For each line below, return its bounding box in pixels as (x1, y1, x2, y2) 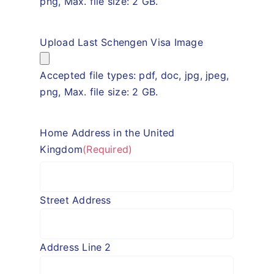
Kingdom (40, 143, 83, 155)
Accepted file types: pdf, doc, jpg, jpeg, (40, 68, 229, 81)
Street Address (40, 194, 111, 207)
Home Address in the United (40, 126, 175, 139)
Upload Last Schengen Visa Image (40, 35, 203, 48)
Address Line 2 (40, 241, 111, 254)
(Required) (83, 143, 133, 155)
